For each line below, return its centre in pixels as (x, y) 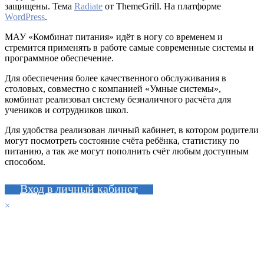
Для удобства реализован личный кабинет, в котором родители (132, 130)
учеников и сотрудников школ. (67, 110)
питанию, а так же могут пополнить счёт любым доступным (127, 151)
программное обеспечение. (59, 58)
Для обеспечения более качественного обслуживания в (115, 78)
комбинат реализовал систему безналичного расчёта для (118, 99)
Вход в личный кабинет (79, 188)
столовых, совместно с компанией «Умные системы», (113, 88)
